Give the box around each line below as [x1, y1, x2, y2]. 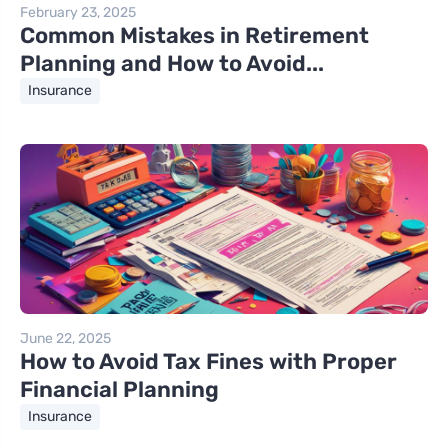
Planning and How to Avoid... [20, 50, 324, 78]
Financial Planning [20, 376, 219, 404]
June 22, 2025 [20, 330, 111, 348]
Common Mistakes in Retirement [20, 22, 369, 50]
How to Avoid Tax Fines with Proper [20, 348, 397, 376]
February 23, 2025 [20, 4, 136, 22]
